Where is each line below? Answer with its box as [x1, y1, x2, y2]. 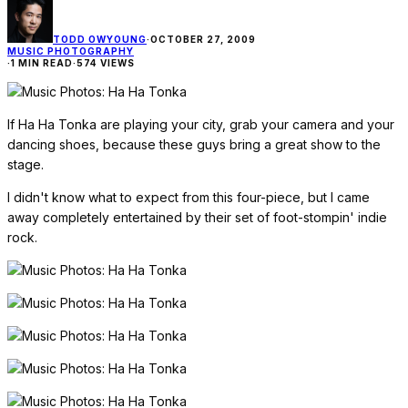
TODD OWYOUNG [53, 34, 147, 46]
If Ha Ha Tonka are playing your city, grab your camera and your [7, 117, 394, 133]
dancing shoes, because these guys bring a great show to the [7, 137, 381, 153]
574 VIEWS [76, 57, 135, 69]
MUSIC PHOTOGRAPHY [7, 46, 134, 57]
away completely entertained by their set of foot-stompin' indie [7, 209, 387, 226]
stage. [7, 157, 44, 173]
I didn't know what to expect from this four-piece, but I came [7, 189, 370, 206]
